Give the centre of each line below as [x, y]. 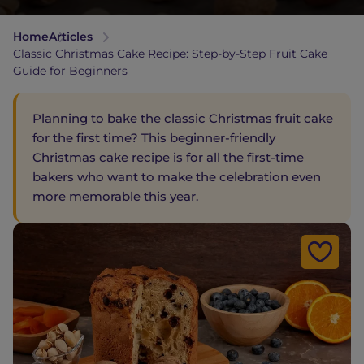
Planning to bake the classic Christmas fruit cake [183, 118]
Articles [71, 37]
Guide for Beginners [70, 71]
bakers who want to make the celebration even [177, 177]
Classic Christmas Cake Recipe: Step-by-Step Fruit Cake [170, 54]
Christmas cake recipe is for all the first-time [168, 157]
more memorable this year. [115, 196]
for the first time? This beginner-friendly [154, 138]
